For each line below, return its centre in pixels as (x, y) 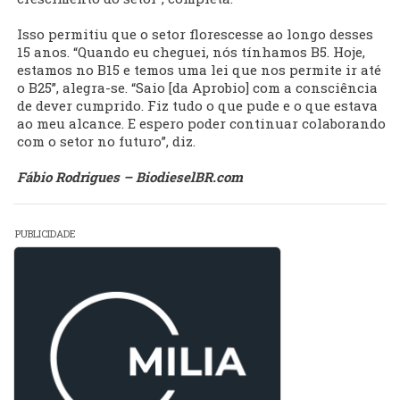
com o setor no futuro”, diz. (106, 142)
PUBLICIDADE (46, 234)
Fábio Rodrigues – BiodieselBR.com (130, 177)
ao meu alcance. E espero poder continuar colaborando (201, 124)
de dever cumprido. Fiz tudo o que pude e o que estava (197, 106)
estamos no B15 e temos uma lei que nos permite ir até (199, 70)
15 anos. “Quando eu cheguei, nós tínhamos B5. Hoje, (191, 52)
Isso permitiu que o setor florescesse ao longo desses (195, 34)
